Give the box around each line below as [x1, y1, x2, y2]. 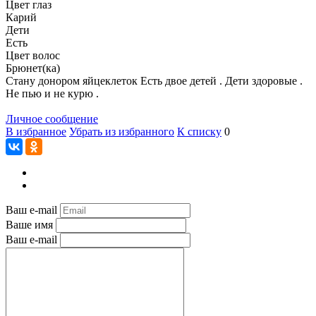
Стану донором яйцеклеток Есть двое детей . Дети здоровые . [6, 74, 303, 87]
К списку [177, 125, 221, 138]
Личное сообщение [6, 112, 98, 125]
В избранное [6, 125, 66, 138]
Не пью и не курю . [6, 87, 99, 99]
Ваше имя [6, 218, 53, 231]
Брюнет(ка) [6, 61, 60, 74]
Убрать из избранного [69, 125, 174, 138]
